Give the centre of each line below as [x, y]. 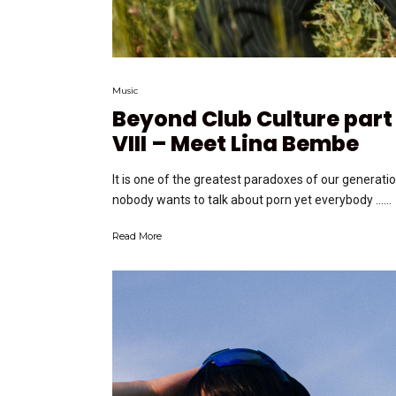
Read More [137, 236]
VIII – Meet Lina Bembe [236, 144]
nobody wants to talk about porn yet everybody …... [252, 200]
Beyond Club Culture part [252, 119]
